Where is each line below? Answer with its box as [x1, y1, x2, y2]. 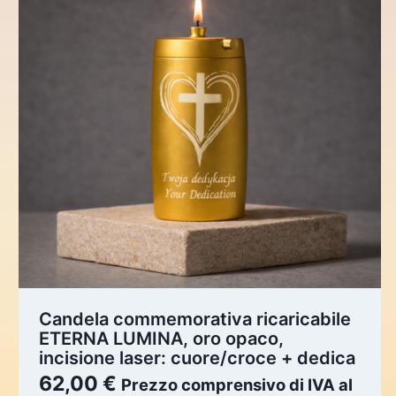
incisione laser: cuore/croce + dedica [39, 347, 356, 369]
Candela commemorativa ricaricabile [39, 308, 352, 331]
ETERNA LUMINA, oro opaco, [39, 328, 285, 350]
